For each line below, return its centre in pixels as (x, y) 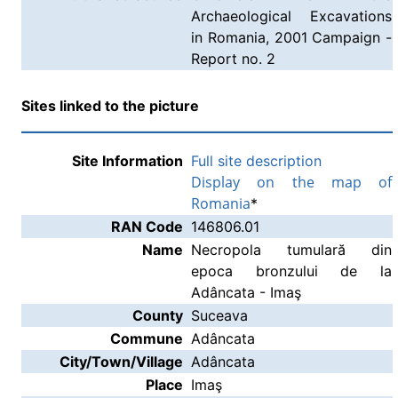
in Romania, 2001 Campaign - (291, 37)
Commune (147, 338)
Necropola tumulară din (291, 250)
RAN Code (147, 227)
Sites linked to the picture (110, 106)
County (158, 315)
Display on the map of (291, 182)
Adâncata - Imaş (246, 292)
